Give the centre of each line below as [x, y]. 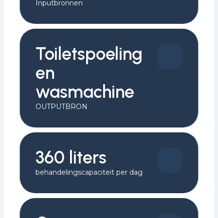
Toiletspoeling [89, 54]
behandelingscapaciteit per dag [89, 172]
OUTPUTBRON [62, 107]
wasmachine [85, 92]
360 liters [71, 157]
